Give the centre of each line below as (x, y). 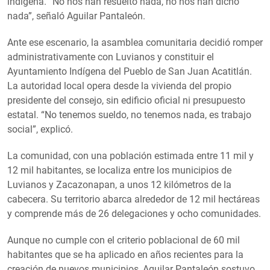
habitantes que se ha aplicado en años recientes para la (125, 254)
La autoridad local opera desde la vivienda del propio (119, 86)
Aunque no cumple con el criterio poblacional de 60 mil (124, 240)
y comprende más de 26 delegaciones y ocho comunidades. (134, 213)
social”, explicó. (40, 129)
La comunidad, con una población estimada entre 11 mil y (130, 155)
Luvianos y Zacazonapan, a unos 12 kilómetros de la (119, 184)
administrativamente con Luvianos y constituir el (111, 57)
